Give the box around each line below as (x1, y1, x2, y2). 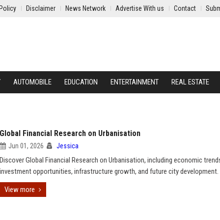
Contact (174, 4, 196, 12)
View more (4, 185, 35, 194)
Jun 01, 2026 (8, 142, 44, 150)
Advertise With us (115, 4, 164, 12)
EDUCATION (64, 78, 98, 86)
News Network (65, 4, 106, 12)
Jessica (56, 142, 79, 150)
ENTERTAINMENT (110, 78, 159, 86)
